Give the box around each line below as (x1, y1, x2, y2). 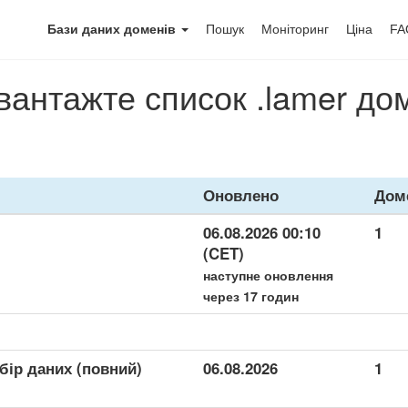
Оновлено (203, 184, 279, 206)
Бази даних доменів (47, 22, 179, 36)
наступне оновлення (203, 266, 333, 284)
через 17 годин (203, 287, 299, 305)
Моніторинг (261, 22, 329, 36)
